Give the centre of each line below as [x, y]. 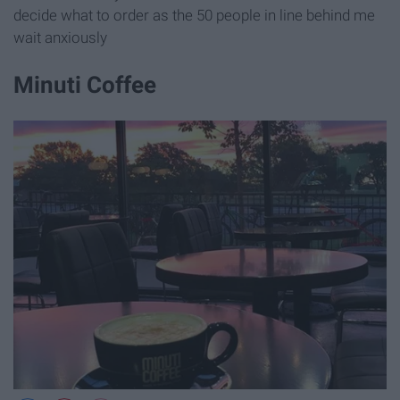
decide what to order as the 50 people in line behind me [194, 16]
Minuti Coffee [85, 85]
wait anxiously [60, 38]
